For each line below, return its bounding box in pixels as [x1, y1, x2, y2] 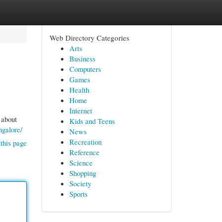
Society [69, 178, 91, 188]
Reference [69, 147, 100, 157]
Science [69, 158, 93, 167]
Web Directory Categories [49, 33, 129, 43]
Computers [69, 64, 101, 74]
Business [69, 54, 96, 63]
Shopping [69, 168, 96, 178]
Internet [69, 106, 92, 115]
